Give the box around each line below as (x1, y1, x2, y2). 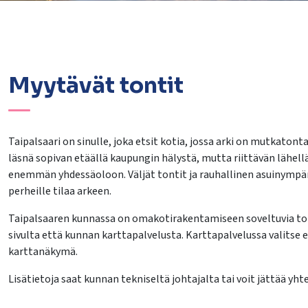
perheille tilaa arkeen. (8, 183, 111, 199)
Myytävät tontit (8, 71, 184, 99)
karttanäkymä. (8, 243, 78, 259)
